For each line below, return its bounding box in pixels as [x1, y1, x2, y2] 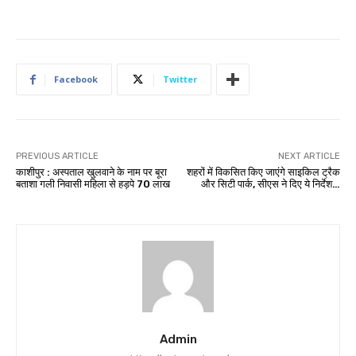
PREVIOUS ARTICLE [16, 151, 99, 162]
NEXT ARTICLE [277, 151, 340, 162]
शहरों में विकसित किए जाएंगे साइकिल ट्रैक [186, 166, 340, 179]
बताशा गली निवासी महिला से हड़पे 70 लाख [16, 178, 170, 191]
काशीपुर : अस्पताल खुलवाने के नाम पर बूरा [16, 166, 167, 179]
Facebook [54, 73, 98, 86]
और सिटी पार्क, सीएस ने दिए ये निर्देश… [200, 178, 340, 191]
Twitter [163, 73, 197, 86]
